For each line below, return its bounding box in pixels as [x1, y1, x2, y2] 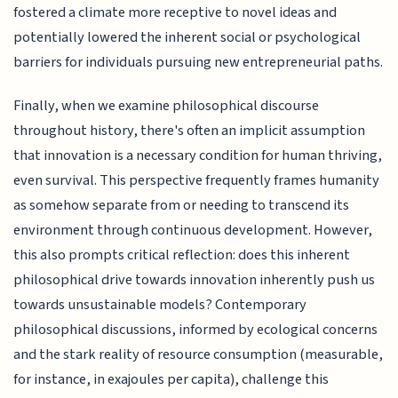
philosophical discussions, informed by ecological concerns [13, 318, 378, 340]
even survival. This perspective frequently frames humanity [13, 169, 380, 191]
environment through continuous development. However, [13, 219, 373, 241]
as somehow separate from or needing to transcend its [13, 194, 350, 216]
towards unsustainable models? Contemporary [13, 293, 307, 315]
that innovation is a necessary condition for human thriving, [13, 144, 383, 166]
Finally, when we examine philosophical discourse [13, 94, 320, 116]
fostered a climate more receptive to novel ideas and [13, 2, 338, 24]
